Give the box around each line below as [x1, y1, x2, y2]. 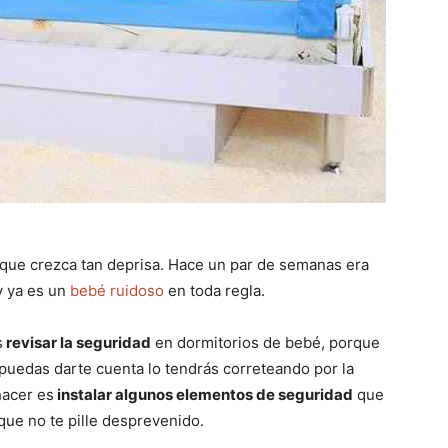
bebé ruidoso [70, 281, 164, 301]
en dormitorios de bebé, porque [151, 333, 380, 353]
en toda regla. [164, 281, 265, 301]
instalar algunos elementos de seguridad [54, 385, 353, 405]
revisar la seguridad [3, 333, 151, 353]
